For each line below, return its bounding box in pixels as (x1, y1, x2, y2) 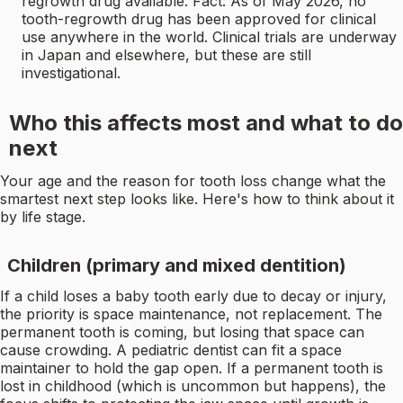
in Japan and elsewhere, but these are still (22, 46, 311, 65)
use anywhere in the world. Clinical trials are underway (22, 28, 397, 47)
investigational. (22, 64, 121, 83)
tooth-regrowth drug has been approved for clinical (22, 10, 376, 29)
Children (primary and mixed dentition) (7, 255, 346, 277)
